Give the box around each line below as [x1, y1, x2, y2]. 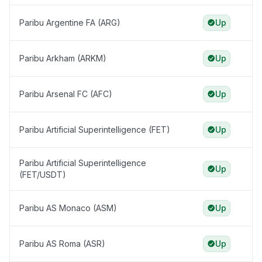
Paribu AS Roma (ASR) [19, 239, 105, 249]
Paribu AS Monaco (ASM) [19, 203, 117, 213]
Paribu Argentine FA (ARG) [19, 18, 120, 28]
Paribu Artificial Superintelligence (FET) [19, 125, 170, 135]
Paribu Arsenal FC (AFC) [19, 89, 112, 99]
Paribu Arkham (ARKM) [19, 53, 106, 64]
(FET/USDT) [19, 170, 66, 180]
